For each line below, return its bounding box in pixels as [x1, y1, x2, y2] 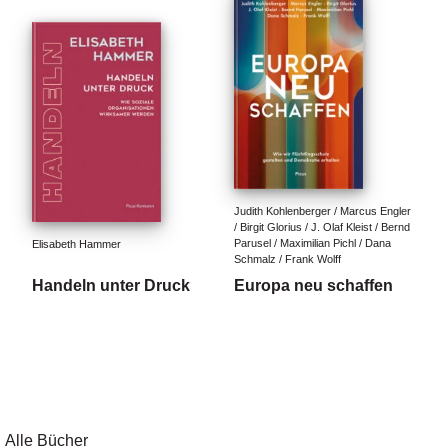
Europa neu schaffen [234, 277, 393, 294]
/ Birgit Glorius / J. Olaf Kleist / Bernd [234, 221, 413, 233]
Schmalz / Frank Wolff [234, 253, 341, 265]
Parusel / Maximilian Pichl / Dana [234, 237, 394, 249]
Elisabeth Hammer [32, 238, 121, 250]
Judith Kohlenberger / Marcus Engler [234, 205, 414, 217]
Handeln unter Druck [32, 277, 190, 294]
